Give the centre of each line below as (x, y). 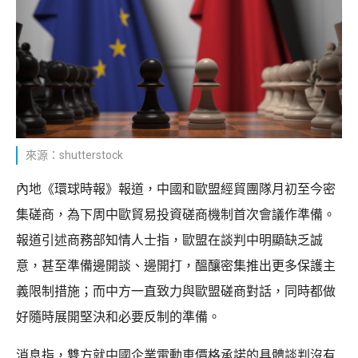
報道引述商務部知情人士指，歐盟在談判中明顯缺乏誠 (169, 240)
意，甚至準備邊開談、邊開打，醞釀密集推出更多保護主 (176, 265)
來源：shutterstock (74, 155)
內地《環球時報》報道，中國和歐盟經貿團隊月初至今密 (176, 189)
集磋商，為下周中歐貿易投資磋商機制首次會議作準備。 (176, 214)
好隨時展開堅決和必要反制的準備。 (118, 316)
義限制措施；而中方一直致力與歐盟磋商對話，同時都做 (176, 291)
